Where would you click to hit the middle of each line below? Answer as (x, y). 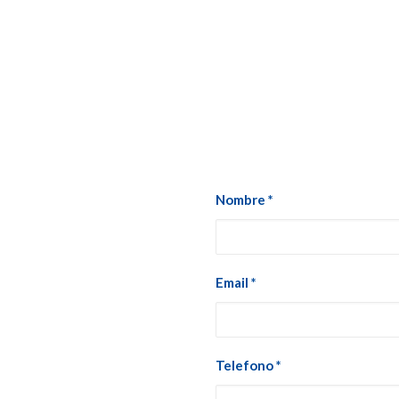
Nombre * (244, 199)
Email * (236, 282)
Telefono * (248, 365)
